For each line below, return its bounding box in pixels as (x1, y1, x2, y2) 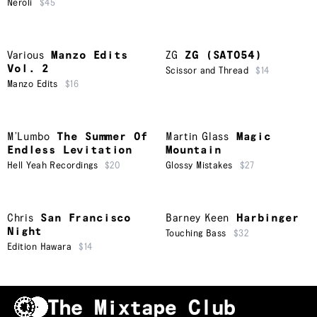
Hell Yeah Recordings (7, 161, 98, 171)
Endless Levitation (7, 144, 133, 157)
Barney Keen (166, 212, 230, 225)
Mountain (166, 144, 221, 157)
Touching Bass (166, 229, 226, 239)
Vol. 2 (7, 63, 50, 76)
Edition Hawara (7, 242, 72, 253)
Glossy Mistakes (166, 161, 233, 171)
